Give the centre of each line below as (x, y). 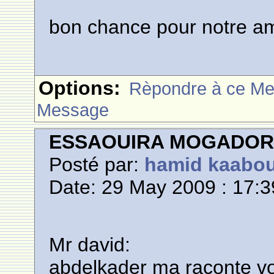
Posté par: (97, 165)
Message (73, 110)
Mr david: (90, 245)
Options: (80, 88)
